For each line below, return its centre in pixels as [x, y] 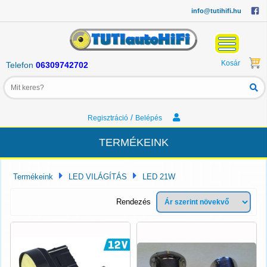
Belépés [149, 118]
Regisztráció [108, 118]
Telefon [21, 65]
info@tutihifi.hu [216, 11]
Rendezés [133, 201]
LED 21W [159, 176]
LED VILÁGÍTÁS [98, 176]
